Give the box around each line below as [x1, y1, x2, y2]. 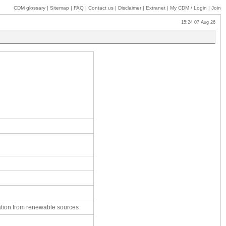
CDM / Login [177, 5, 208, 11]
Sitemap [50, 5, 69, 11]
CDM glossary [14, 5, 45, 11]
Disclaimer [118, 5, 141, 11]
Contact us [88, 5, 114, 11]
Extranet [146, 5, 165, 11]
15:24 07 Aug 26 [175, 20, 215, 25]
